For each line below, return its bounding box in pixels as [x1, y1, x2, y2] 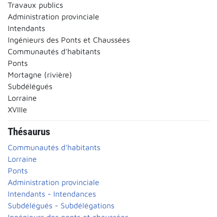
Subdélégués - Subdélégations [8, 201, 114, 210]
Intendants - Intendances [8, 189, 96, 198]
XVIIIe [8, 105, 27, 114]
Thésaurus [8, 125, 50, 138]
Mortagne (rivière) [8, 70, 72, 79]
